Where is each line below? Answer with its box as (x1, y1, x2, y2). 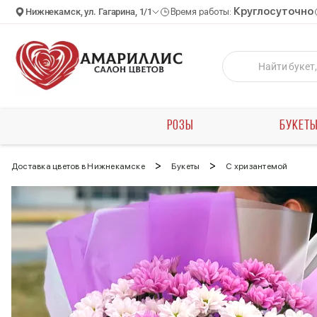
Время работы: (171, 6, 234, 17)
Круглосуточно (234, 5, 314, 18)
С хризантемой (226, 161, 288, 171)
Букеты (171, 161, 200, 171)
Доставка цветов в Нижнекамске (11, 161, 145, 171)
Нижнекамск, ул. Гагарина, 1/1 (25, 6, 153, 17)
